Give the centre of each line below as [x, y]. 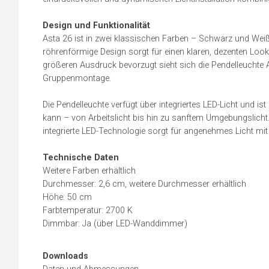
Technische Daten [81, 158]
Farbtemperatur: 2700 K [88, 210]
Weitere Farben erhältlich [89, 171]
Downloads [65, 256]
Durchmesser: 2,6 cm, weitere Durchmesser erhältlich [144, 184]
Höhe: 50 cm [67, 197]
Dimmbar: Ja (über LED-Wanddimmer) [116, 224]
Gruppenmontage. [77, 78]
